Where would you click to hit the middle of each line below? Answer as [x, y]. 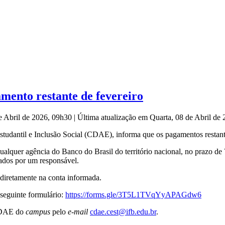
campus [39, 212]
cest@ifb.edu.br [131, 212]
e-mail [78, 212]
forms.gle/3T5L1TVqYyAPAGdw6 [144, 195]
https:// [76, 195]
